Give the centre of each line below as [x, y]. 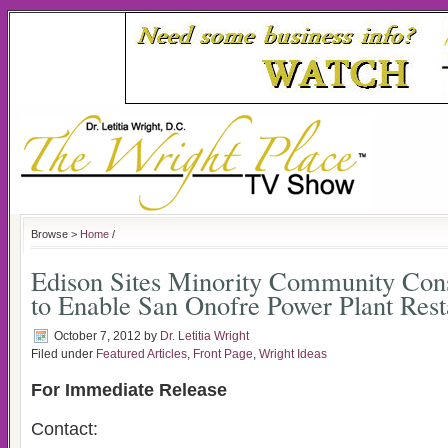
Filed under [63, 354]
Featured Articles [141, 354]
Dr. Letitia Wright [204, 336]
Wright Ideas [293, 354]
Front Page [223, 354]
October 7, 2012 [97, 336]
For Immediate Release [129, 390]
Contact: [64, 429]
